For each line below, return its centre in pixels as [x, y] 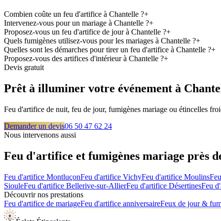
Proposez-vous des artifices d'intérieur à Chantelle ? [84, 59]
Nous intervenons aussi [40, 135]
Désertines [185, 185]
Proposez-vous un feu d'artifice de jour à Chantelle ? [85, 32]
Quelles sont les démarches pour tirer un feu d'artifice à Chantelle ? [108, 50]
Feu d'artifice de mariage [42, 203]
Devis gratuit [24, 68]
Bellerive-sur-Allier [96, 185]
